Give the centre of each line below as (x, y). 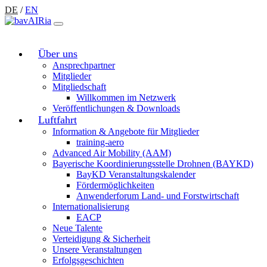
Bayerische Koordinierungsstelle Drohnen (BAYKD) (153, 164)
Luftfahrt (58, 120)
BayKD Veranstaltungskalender (136, 174)
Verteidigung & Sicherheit (101, 239)
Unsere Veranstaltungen (97, 249)
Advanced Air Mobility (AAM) (112, 153)
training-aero (100, 142)
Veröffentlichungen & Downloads (116, 108)
